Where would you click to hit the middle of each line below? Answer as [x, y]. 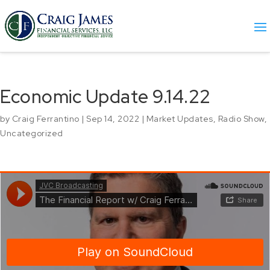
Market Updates [180, 119]
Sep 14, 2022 [113, 119]
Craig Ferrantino [46, 119]
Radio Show [241, 119]
